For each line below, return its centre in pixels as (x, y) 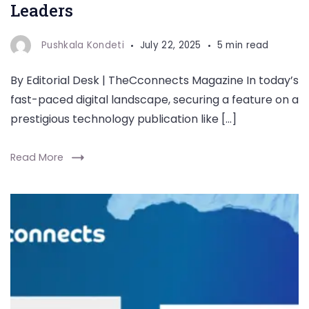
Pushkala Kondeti (83, 45)
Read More (37, 157)
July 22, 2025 (170, 45)
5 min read (243, 45)
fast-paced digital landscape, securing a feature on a (154, 100)
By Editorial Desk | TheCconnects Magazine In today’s (154, 80)
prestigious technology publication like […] (123, 119)
